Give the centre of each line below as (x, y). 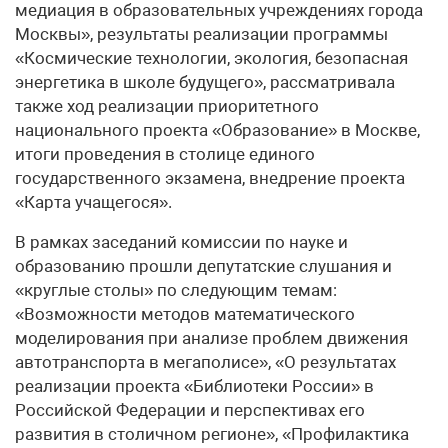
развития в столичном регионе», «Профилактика (212, 434)
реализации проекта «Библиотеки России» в (194, 386)
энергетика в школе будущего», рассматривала (205, 82)
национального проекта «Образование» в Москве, (217, 130)
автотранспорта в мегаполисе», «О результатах (205, 362)
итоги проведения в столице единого (165, 154)
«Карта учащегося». (93, 202)
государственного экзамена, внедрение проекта (210, 178)
